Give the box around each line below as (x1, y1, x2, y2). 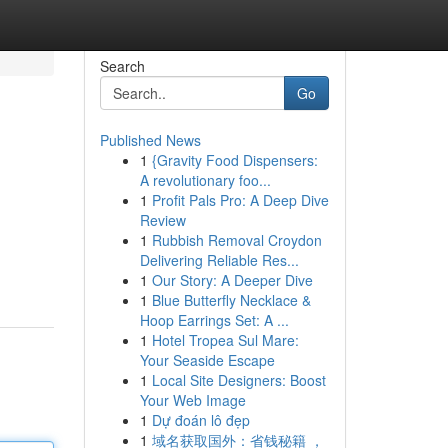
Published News (99, 130, 201, 150)
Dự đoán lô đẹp (151, 410, 250, 430)
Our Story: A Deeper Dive (151, 270, 313, 290)
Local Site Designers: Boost (151, 370, 326, 390)
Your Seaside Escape (139, 350, 275, 370)
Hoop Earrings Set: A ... (139, 310, 289, 330)
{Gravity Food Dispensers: (151, 150, 318, 170)
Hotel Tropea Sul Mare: (151, 330, 299, 350)
